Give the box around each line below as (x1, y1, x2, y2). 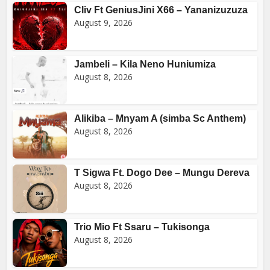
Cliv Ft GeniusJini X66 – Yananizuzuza (74, 4, 248, 15)
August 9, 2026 (74, 16, 133, 28)
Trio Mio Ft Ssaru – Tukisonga (74, 221, 210, 232)
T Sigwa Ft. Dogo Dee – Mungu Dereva (74, 167, 250, 178)
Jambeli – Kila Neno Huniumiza (74, 58, 216, 69)
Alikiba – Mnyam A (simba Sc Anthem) (74, 113, 246, 124)
